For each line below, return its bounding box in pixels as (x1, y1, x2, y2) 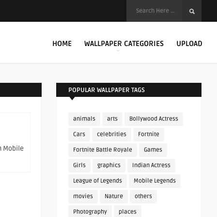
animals (73, 115, 95, 123)
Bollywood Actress (129, 115, 178, 123)
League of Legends (73, 177, 122, 185)
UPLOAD (176, 39, 202, 48)
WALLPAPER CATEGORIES (84, 39, 164, 48)
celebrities (97, 131, 126, 138)
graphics (97, 162, 121, 169)
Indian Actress (132, 162, 170, 169)
